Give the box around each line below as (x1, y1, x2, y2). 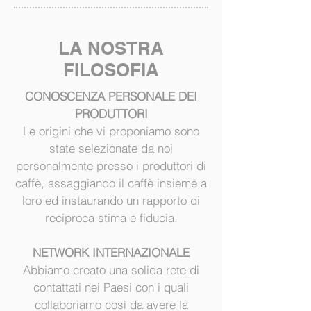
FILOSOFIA (63, 59, 159, 81)
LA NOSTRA (58, 37, 164, 59)
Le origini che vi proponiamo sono (23, 124, 199, 138)
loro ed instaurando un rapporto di (22, 193, 200, 208)
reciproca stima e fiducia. (44, 210, 178, 225)
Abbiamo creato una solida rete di (23, 262, 199, 277)
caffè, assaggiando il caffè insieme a (15, 176, 207, 190)
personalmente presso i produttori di (16, 158, 206, 173)
